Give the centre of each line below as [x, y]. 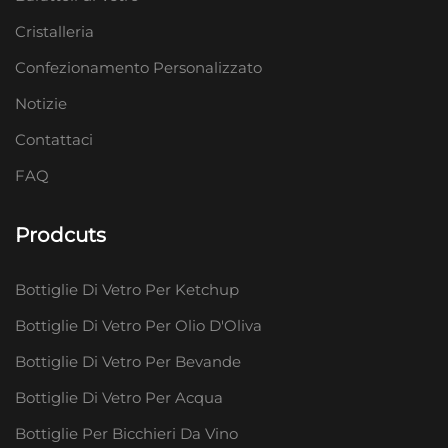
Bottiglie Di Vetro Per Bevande [128, 361]
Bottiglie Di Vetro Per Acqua [119, 397]
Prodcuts [60, 234]
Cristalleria [54, 31]
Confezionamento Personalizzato [138, 67]
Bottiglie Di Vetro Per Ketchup [127, 289]
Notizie [41, 103]
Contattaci [54, 139]
